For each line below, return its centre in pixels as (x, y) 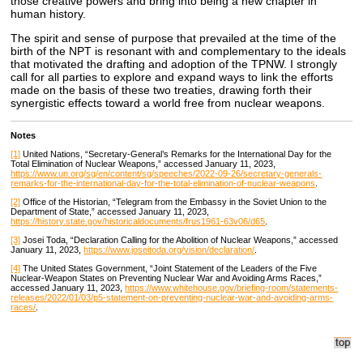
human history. (49, 13)
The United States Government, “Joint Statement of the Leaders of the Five (169, 268)
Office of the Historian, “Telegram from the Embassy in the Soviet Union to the (174, 201)
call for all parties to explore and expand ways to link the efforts (172, 77)
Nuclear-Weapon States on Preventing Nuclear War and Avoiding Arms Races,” (167, 278)
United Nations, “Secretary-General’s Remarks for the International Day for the (176, 154)
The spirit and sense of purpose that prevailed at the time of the (174, 38)
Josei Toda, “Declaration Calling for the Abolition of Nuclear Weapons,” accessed (179, 239)
